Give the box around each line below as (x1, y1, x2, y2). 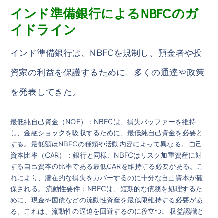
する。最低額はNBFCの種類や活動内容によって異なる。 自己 (10, 139, 203, 148)
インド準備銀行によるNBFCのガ (10, 5, 199, 21)
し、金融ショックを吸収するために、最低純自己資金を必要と (10, 127, 203, 137)
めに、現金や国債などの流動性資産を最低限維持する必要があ (10, 195, 203, 204)
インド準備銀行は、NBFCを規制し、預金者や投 (10, 46, 202, 58)
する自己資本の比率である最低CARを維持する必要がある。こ (10, 161, 204, 170)
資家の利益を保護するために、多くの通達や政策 (10, 66, 205, 77)
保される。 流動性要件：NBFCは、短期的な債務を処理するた (10, 183, 203, 193)
